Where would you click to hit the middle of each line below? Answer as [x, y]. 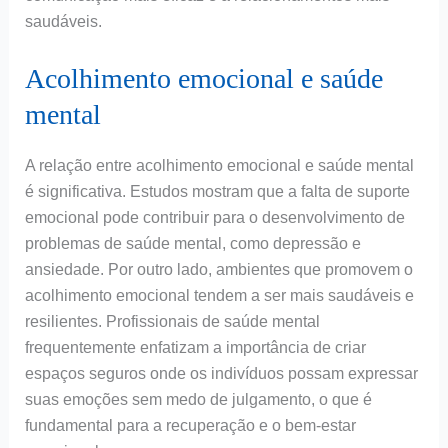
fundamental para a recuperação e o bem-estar [190, 426]
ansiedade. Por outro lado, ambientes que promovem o [218, 270]
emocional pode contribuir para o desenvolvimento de [214, 218]
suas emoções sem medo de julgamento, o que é [198, 400]
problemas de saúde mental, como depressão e [192, 244]
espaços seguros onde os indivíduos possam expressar [221, 374]
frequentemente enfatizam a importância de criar [195, 348]
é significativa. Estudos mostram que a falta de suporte [217, 192]
